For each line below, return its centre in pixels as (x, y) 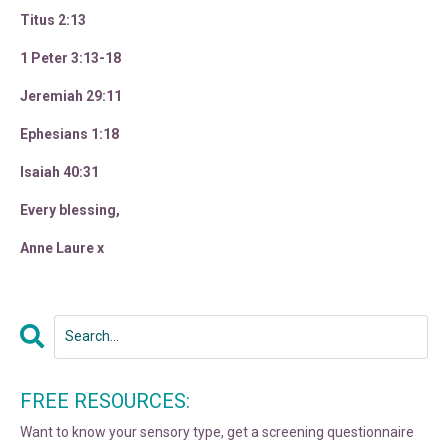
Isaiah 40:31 (59, 171)
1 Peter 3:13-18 (70, 57)
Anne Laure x (62, 247)
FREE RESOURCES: (105, 400)
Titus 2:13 (53, 19)
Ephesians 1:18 (69, 133)
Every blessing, (70, 209)
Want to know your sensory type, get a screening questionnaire (217, 431)
